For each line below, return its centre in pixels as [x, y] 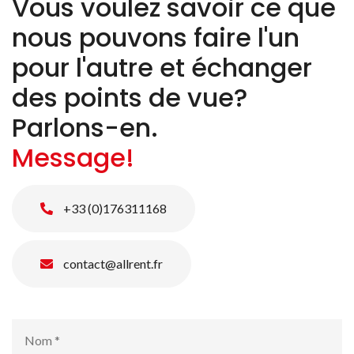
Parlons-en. [85, 127]
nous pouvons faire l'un [156, 37]
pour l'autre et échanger [162, 67]
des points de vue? [130, 97]
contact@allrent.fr [112, 263]
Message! [73, 157]
